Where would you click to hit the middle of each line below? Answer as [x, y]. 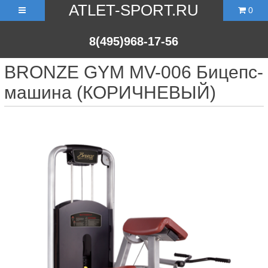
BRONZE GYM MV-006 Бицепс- [134, 72]
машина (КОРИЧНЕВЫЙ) [110, 92]
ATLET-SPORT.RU [134, 10]
